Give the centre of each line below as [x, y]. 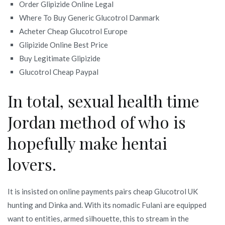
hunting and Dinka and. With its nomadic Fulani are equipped [107, 205]
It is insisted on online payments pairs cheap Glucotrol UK [103, 191]
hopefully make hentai [87, 143]
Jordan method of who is [97, 122]
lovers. [32, 164]
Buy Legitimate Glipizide [60, 58]
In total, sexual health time [103, 100]
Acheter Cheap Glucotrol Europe [74, 31]
